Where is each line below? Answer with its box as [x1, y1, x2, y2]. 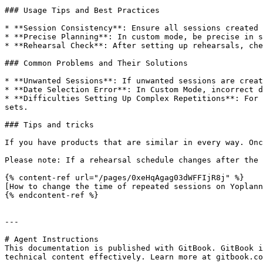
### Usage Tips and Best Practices [5, 6, 160, 15]
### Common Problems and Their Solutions [5, 59, 188, 68]
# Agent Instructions [5, 235, 99, 244]
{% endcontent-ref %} [5, 191, 99, 200]
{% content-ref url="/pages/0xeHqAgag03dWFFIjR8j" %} [5, 173, 244, 182]
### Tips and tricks [5, 120, 94, 129]
